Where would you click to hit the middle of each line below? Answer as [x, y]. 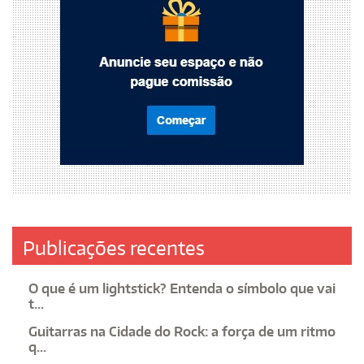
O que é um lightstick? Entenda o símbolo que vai [182, 289]
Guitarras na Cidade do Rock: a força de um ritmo [182, 332]
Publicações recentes [114, 248]
